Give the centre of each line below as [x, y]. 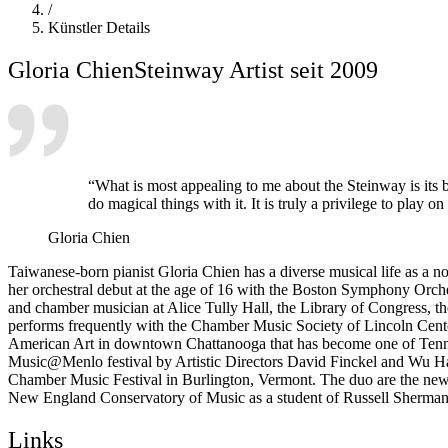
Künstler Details [99, 27]
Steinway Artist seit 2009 [256, 69]
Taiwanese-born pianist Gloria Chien [124, 271]
